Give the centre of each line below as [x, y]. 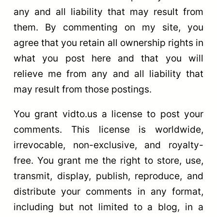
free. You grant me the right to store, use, [108, 161]
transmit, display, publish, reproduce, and [108, 176]
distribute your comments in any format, [108, 192]
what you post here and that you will [108, 58]
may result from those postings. [83, 89]
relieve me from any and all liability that [108, 73]
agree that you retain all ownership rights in [108, 42]
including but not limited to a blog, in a [108, 207]
